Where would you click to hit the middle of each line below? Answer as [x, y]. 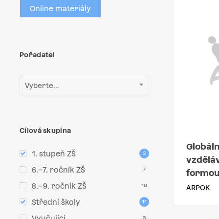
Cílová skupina [45, 131]
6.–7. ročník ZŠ [58, 170]
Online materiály [60, 9]
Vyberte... [42, 86]
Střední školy [56, 202]
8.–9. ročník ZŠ [59, 186]
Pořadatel [37, 55]
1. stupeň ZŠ [54, 154]
